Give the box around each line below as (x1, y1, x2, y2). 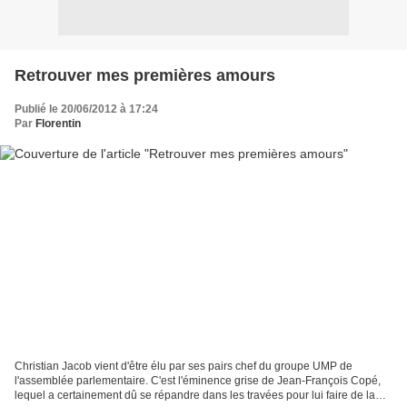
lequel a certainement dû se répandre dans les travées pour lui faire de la (15, 389, 375, 402)
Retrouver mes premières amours (15, 65, 275, 84)
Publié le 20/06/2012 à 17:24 (15, 102, 158, 115)
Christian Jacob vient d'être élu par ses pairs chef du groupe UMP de (15, 360, 352, 373)
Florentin (35, 116, 81, 130)
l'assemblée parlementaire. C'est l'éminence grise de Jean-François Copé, (15, 374, 381, 388)
